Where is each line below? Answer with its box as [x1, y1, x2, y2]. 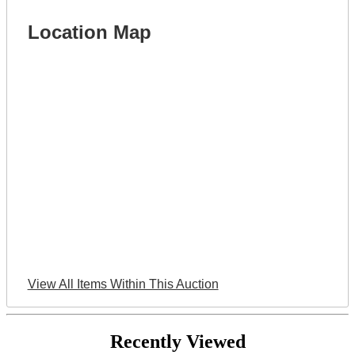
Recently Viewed [109, 331, 246, 353]
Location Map [27, 21, 151, 44]
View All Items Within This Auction [27, 277, 219, 292]
